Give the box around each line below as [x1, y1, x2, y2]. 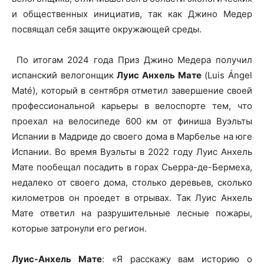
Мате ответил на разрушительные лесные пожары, [12, 207, 252, 219]
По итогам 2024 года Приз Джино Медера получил [12, 54, 252, 65]
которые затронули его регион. [12, 223, 147, 234]
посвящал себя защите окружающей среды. [12, 24, 202, 35]
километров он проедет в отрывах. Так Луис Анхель [12, 192, 252, 203]
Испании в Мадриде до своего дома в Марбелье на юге [12, 131, 252, 142]
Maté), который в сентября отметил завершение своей [12, 85, 252, 96]
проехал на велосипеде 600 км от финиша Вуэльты [12, 115, 252, 127]
